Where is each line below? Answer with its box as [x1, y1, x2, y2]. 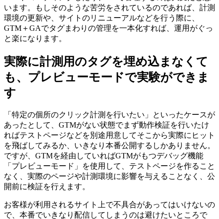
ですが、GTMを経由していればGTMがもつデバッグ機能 [4, 152, 203, 160]
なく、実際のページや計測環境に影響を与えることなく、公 [4, 172, 215, 181]
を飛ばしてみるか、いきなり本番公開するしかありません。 [4, 141, 215, 150]
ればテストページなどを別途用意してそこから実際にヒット [4, 131, 215, 140]
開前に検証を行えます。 [4, 182, 90, 191]
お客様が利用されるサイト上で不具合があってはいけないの [4, 200, 215, 209]
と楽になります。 [4, 34, 66, 43]
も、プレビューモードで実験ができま [4, 70, 209, 84]
